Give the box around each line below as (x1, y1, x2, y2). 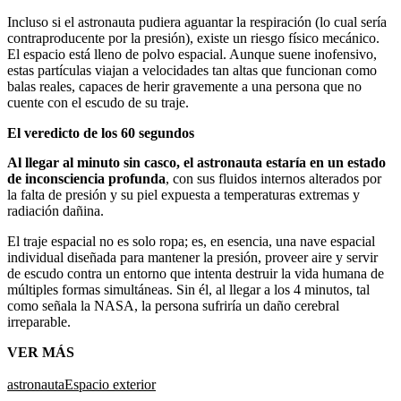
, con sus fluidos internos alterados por (166, 170, 381, 186)
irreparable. (7, 313, 71, 329)
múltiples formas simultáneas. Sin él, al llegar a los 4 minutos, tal (7, 281, 370, 297)
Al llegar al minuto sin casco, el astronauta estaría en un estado (7, 154, 386, 170)
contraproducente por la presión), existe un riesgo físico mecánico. (7, 30, 380, 46)
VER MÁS (7, 344, 74, 360)
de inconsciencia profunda (7, 170, 166, 186)
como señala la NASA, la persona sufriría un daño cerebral (7, 297, 339, 313)
